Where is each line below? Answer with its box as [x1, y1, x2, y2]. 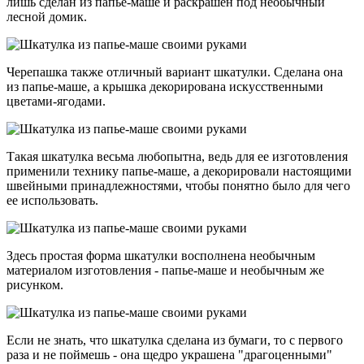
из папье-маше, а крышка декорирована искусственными [6, 79, 323, 93]
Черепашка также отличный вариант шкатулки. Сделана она [6, 64, 343, 79]
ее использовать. [6, 193, 98, 207]
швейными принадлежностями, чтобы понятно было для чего [6, 178, 350, 193]
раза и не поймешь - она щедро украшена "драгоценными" [6, 347, 332, 362]
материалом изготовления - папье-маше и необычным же [6, 262, 324, 277]
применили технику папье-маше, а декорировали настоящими [6, 163, 352, 178]
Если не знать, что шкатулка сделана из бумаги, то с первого [6, 332, 343, 347]
